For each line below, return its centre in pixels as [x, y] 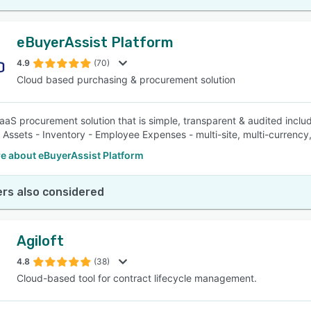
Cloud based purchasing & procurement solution [126, 79]
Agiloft [40, 241]
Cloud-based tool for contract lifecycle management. [137, 278]
